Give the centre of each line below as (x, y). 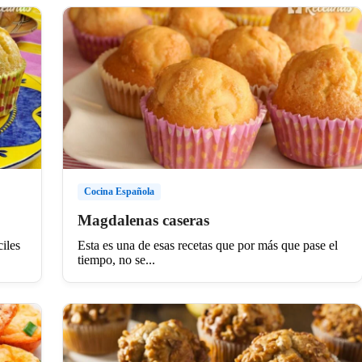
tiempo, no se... (116, 259)
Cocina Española (119, 191)
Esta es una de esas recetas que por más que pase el (207, 245)
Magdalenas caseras (143, 220)
